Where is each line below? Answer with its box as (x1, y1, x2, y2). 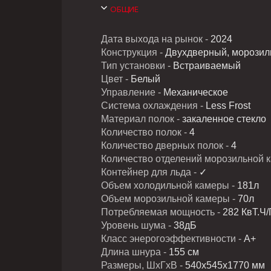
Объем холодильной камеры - (101, 180, 237, 191)
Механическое (161, 87, 228, 98)
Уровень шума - (101, 220, 171, 231)
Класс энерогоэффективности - (101, 233, 241, 244)
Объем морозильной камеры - (101, 194, 238, 204)
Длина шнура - (101, 247, 169, 258)
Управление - (101, 87, 161, 98)
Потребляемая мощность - (101, 207, 223, 218)
